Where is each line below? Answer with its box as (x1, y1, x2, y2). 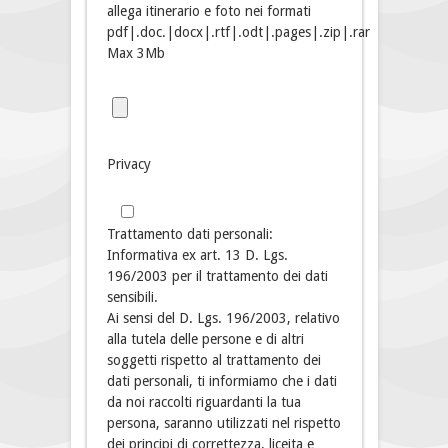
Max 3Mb (106, 45, 165, 62)
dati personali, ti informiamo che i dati (106, 373, 337, 390)
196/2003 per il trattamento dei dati (106, 268, 328, 285)
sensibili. (106, 289, 158, 306)
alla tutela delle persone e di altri (106, 331, 304, 348)
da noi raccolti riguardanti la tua (106, 394, 301, 411)
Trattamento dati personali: (106, 226, 273, 243)
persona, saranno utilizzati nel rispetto (106, 415, 341, 432)
